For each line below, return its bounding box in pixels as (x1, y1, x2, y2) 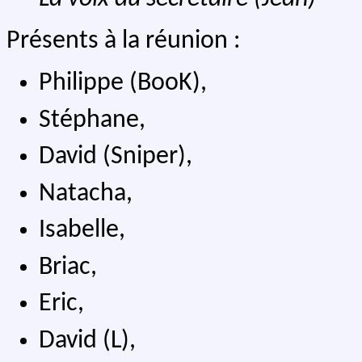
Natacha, (39, 180, 133, 207)
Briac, (39, 254, 97, 280)
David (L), (39, 327, 136, 354)
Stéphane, (39, 107, 145, 133)
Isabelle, (39, 217, 125, 244)
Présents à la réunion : (6, 28, 241, 55)
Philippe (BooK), (39, 70, 207, 97)
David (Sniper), (39, 144, 192, 170)
